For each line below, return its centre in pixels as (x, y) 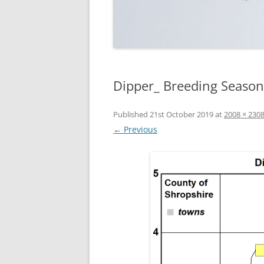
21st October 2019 (181, 114)
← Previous (135, 129)
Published (131, 114)
